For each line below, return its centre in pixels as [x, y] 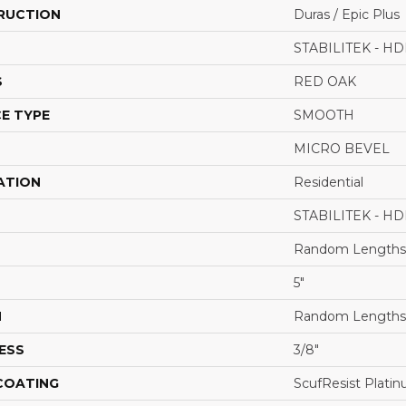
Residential [329, 182]
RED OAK [325, 81]
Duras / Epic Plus [347, 14]
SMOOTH [324, 115]
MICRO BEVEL [342, 148]
